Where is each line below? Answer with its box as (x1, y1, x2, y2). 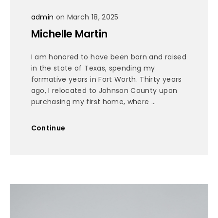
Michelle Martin (31, 26, 108, 41)
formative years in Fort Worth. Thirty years (31, 74, 182, 84)
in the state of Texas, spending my (31, 63, 155, 73)
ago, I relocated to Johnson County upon (31, 85, 178, 95)
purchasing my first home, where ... (31, 96, 156, 107)
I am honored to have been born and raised (31, 52, 186, 62)
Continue (31, 123, 66, 133)
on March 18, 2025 (54, 12, 119, 22)
